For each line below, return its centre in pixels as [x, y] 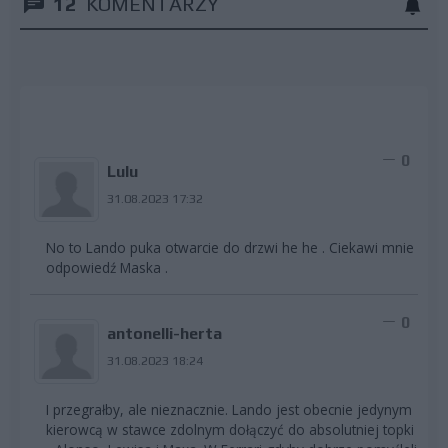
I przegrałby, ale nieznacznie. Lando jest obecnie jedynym [229, 410]
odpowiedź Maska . [107, 268]
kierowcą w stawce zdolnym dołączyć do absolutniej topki [230, 430]
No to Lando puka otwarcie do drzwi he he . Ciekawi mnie [230, 248]
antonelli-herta [164, 334]
